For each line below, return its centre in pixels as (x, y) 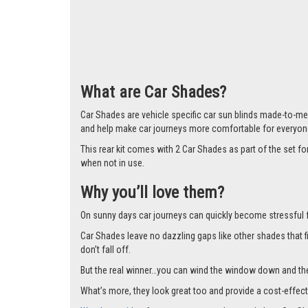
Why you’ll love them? (152, 279)
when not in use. (112, 250)
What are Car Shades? (153, 179)
